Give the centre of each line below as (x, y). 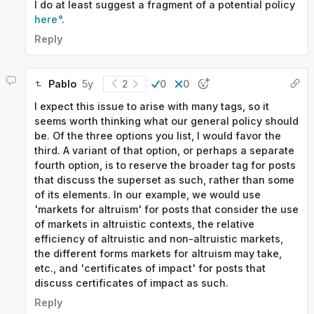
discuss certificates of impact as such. (131, 282)
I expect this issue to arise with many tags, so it (152, 106)
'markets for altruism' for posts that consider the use (166, 209)
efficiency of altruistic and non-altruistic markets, (159, 238)
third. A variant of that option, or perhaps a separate (164, 150)
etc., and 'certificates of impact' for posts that (150, 268)
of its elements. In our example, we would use (148, 194)
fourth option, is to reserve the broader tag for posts (165, 165)
